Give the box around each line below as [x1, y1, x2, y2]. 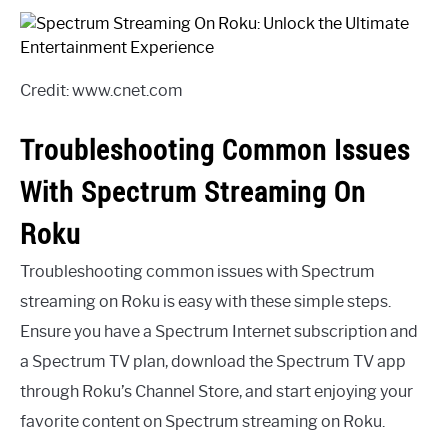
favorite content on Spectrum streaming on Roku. [20, 411, 385, 431]
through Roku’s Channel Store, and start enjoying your [20, 381, 413, 401]
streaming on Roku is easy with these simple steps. [20, 291, 391, 311]
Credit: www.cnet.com [20, 80, 183, 100]
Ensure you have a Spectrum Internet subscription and [20, 321, 418, 341]
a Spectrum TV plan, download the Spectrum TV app [20, 351, 406, 371]
